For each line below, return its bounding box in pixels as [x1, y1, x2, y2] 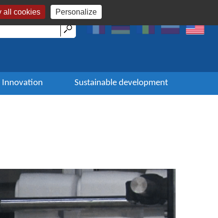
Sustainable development [74, 78, 168, 88]
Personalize [55, 8, 97, 16]
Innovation [2, 78, 43, 88]
